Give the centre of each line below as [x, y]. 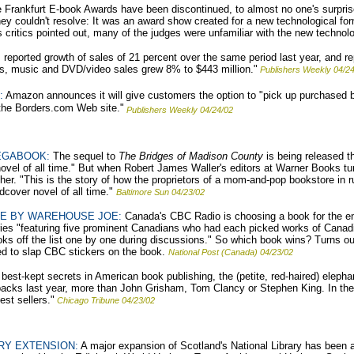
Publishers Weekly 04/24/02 [180, 110]
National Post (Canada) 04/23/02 [231, 252]
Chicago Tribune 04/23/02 [106, 300]
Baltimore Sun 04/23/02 [160, 192]
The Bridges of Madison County [191, 156]
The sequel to [84, 156]
